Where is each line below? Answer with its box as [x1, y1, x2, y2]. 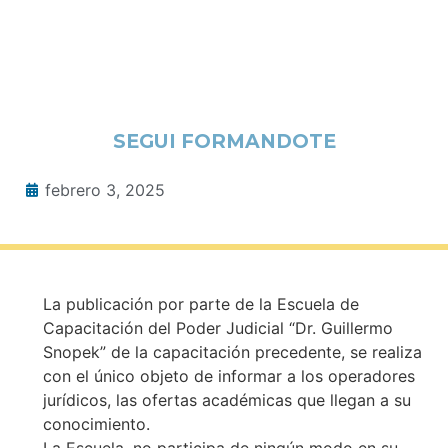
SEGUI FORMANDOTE [112, 128, 336, 153]
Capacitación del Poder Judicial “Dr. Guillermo [42, 317, 393, 338]
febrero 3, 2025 [45, 179, 165, 200]
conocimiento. [42, 413, 150, 434]
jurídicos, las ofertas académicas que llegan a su [42, 389, 411, 410]
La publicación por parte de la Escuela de [42, 293, 359, 314]
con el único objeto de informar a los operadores [42, 365, 415, 386]
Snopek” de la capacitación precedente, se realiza [42, 341, 422, 362]
